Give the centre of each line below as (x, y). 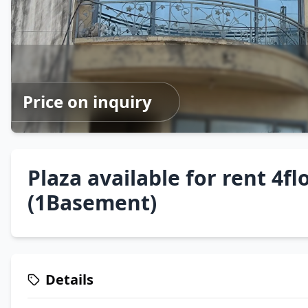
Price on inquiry (87, 101)
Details (69, 279)
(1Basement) (92, 202)
